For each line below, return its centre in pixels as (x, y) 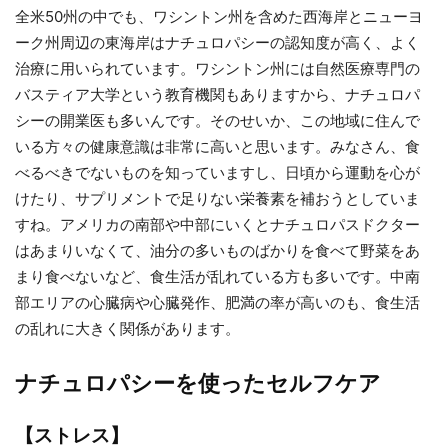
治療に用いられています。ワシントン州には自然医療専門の (217, 68)
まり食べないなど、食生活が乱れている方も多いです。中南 (217, 276)
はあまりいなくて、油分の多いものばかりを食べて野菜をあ (217, 250)
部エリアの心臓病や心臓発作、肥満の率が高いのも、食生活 (217, 302)
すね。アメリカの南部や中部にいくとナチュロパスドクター (217, 224)
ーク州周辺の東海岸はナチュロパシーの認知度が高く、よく (217, 42)
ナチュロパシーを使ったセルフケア (198, 383)
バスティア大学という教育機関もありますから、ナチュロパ (217, 94)
